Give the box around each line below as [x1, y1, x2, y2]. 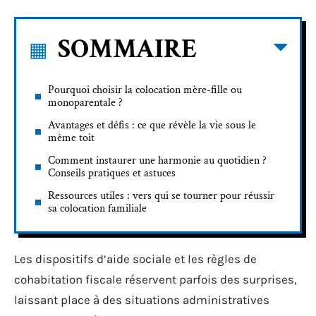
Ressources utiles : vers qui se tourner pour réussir [48, 188, 274, 203]
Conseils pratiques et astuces [48, 165, 176, 181]
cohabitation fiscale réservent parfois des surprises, [14, 272, 297, 286]
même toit [48, 130, 95, 145]
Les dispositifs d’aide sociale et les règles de [14, 252, 257, 266]
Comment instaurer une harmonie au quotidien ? [48, 152, 267, 168]
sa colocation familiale [48, 200, 147, 216]
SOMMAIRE [58, 31, 197, 66]
